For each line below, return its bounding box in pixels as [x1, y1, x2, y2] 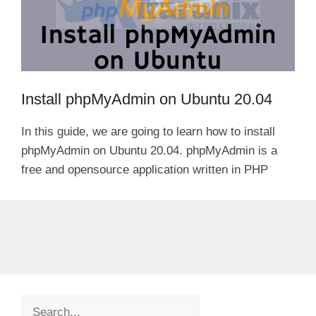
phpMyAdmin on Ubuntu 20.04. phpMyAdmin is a [21, 143, 277, 157]
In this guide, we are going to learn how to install [21, 124, 275, 138]
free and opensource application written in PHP [21, 162, 268, 176]
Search [20, 297, 58, 311]
